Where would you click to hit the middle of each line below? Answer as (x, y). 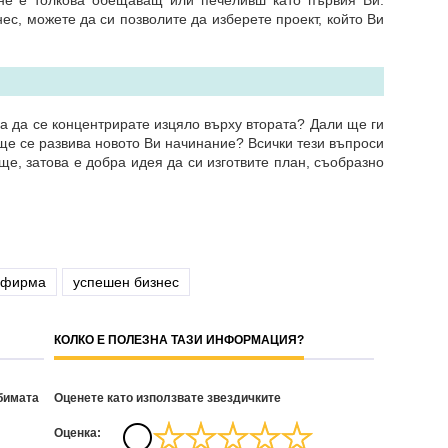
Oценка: (77, 433)
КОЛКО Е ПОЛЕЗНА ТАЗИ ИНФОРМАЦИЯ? (179, 340)
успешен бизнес (126, 282)
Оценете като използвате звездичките (167, 398)
